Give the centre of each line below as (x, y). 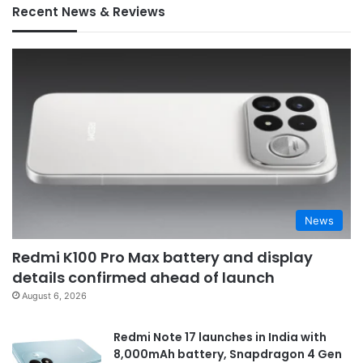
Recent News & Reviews (89, 11)
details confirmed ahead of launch (143, 278)
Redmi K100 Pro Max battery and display (162, 258)
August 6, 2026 (54, 296)
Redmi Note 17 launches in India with (220, 337)
